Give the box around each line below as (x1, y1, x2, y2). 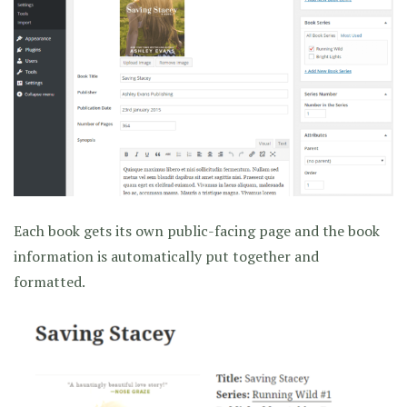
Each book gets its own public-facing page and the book (14, 221, 380, 242)
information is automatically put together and (14, 246, 319, 267)
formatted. (14, 272, 85, 293)
